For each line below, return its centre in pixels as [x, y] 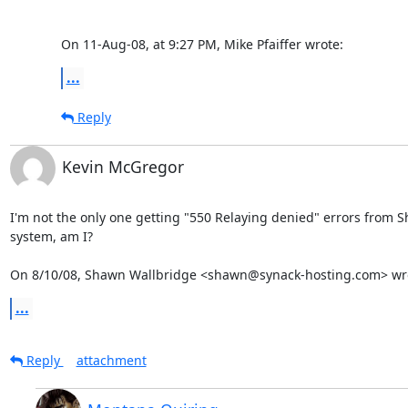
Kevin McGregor [122, 166]
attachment [111, 360]
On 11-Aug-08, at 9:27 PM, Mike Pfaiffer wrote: [202, 44]
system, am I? [51, 236]
